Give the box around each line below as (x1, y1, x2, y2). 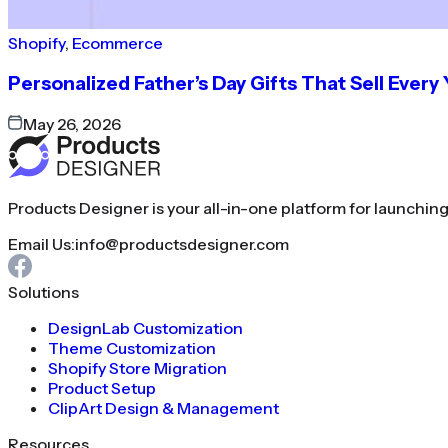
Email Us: (8, 233, 75, 254)
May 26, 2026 (23, 113, 121, 134)
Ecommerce (72, 33, 163, 54)
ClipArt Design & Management (48, 397, 279, 418)
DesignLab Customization (48, 317, 243, 338)
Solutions (8, 281, 79, 302)
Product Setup (48, 377, 156, 398)
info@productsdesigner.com (75, 233, 289, 254)
